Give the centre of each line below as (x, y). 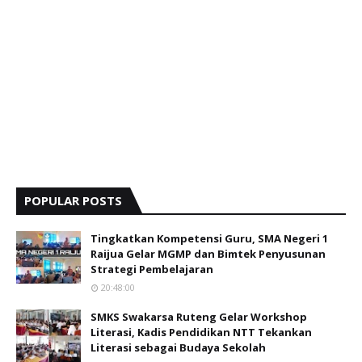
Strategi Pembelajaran (152, 269)
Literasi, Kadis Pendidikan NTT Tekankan (201, 333)
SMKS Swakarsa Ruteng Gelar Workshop (199, 317)
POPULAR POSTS (73, 201)
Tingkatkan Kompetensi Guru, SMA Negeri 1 (209, 239)
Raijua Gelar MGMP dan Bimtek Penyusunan (208, 254)
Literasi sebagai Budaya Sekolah (178, 348)
